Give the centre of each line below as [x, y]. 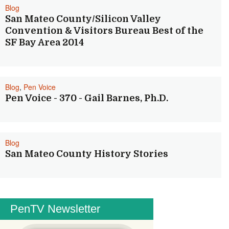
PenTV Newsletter [55, 209]
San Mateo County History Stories [87, 154]
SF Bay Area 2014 [44, 42]
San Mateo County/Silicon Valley [83, 19]
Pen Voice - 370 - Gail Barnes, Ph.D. [87, 98]
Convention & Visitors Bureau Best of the [104, 31]
